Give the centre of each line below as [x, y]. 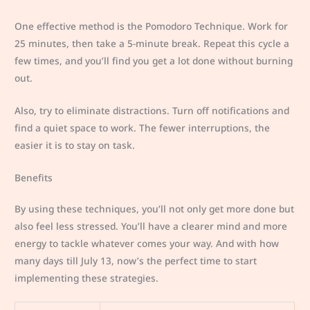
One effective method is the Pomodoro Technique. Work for [152, 26]
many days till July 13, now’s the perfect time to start [136, 260]
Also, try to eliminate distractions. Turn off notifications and [152, 111]
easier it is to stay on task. [75, 145]
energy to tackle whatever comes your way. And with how [147, 243]
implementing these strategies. [87, 277]
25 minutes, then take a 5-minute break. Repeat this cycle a [152, 44]
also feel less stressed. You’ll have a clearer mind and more [151, 226]
